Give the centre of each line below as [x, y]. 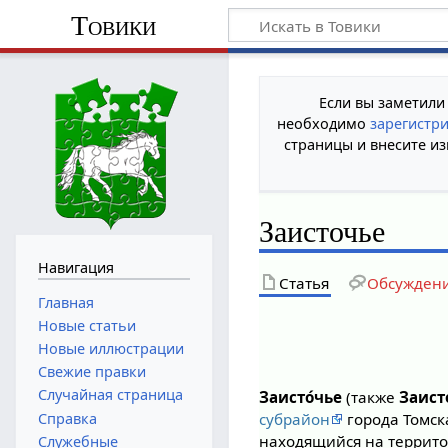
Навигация [75, 267]
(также [371, 397]
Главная [65, 302]
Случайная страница [110, 395]
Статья [304, 282]
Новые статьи [86, 325]
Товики [114, 25]
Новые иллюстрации [110, 348]
